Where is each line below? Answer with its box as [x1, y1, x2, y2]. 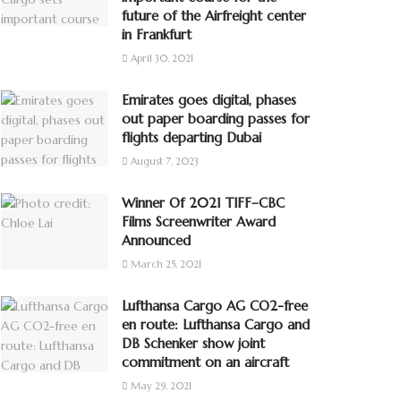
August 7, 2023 [128, 154, 199, 167]
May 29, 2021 [128, 379, 192, 392]
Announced [122, 231, 191, 249]
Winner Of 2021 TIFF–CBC [122, 193, 285, 211]
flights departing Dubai [122, 128, 261, 146]
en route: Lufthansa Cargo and [122, 315, 310, 333]
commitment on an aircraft [122, 353, 289, 371]
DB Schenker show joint [122, 334, 265, 352]
